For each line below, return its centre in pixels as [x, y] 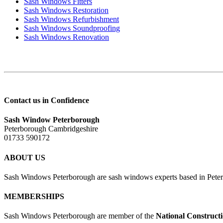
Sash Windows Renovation [66, 37]
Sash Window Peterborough [52, 120]
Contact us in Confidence [47, 100]
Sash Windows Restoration [66, 10]
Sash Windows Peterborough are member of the [80, 216]
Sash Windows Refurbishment [71, 19]
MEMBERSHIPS [34, 197]
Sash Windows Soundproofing [72, 28]
